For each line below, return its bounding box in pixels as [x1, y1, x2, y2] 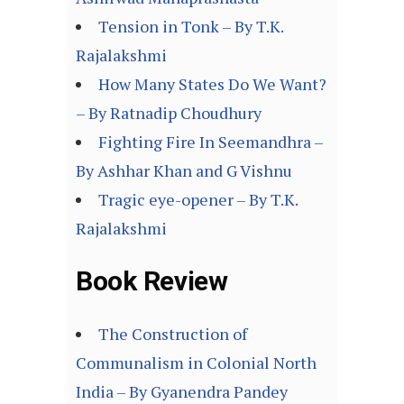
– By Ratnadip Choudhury [76, 102, 262, 124]
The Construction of [98, 323, 247, 345]
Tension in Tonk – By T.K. [98, 15, 283, 38]
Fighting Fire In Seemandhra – [98, 131, 323, 153]
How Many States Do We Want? [98, 73, 326, 96]
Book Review [76, 265, 228, 298]
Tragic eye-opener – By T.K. [98, 188, 298, 211]
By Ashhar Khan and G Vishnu [76, 160, 292, 182]
